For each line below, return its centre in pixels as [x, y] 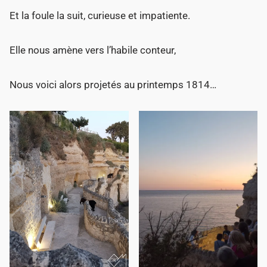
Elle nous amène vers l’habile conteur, [93, 50]
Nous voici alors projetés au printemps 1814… [113, 85]
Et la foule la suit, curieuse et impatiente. [100, 16]
